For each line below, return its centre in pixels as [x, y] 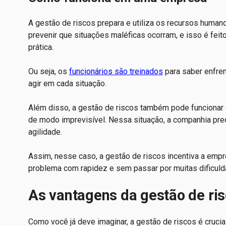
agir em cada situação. [68, 84]
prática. [42, 47]
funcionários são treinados [116, 72]
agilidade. [45, 132]
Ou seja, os [49, 72]
